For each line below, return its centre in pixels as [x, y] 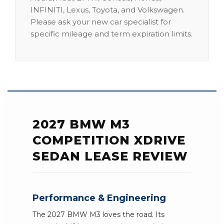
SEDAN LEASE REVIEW [110, 156]
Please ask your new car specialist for [101, 22]
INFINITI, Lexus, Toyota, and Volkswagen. [107, 10]
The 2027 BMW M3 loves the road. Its [98, 214]
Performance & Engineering [99, 198]
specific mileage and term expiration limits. [111, 34]
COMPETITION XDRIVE [109, 140]
